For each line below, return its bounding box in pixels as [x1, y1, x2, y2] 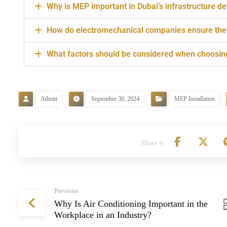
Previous [54, 187, 78, 195]
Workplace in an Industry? [54, 210, 152, 220]
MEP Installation [174, 95, 215, 102]
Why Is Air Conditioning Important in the [54, 199, 208, 209]
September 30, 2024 [91, 95, 139, 102]
